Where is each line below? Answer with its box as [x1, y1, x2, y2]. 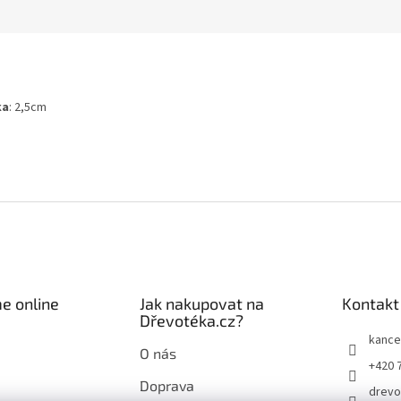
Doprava [139, 377, 194, 395]
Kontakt [341, 294, 399, 314]
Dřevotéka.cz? [139, 311, 243, 331]
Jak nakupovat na [139, 294, 264, 314]
